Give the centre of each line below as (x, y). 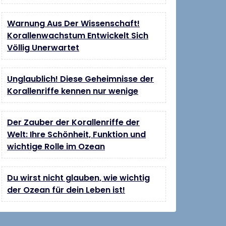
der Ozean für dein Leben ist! (66, 190)
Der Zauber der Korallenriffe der (73, 122)
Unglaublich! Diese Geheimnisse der (80, 79)
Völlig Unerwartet (43, 48)
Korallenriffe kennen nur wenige (73, 91)
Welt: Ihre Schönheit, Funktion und (76, 134)
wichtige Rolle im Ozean (56, 147)
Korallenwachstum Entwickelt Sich (78, 36)
